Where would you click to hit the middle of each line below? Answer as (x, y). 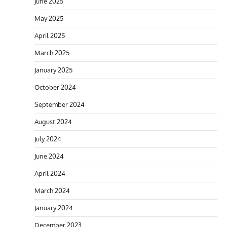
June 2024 (49, 156)
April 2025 (50, 35)
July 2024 (48, 139)
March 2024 (52, 190)
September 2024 (60, 104)
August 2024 (53, 121)
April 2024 (50, 173)
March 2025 (52, 52)
